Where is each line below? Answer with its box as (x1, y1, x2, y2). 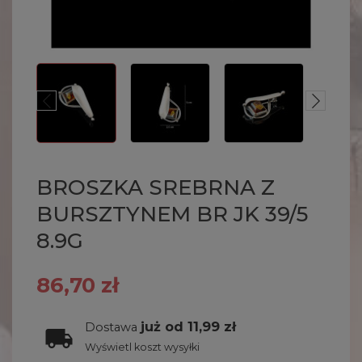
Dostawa (85, 320, 141, 335)
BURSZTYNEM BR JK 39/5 (36, 201, 308, 227)
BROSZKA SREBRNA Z (36, 175, 275, 200)
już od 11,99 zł (141, 318, 236, 335)
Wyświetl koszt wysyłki (85, 341, 200, 353)
